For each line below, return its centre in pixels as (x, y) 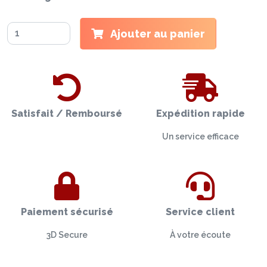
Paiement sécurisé (67, 212)
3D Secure (67, 235)
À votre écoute (200, 235)
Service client (200, 212)
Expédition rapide (200, 113)
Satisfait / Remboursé (67, 113)
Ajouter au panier (156, 33)
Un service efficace (200, 136)
